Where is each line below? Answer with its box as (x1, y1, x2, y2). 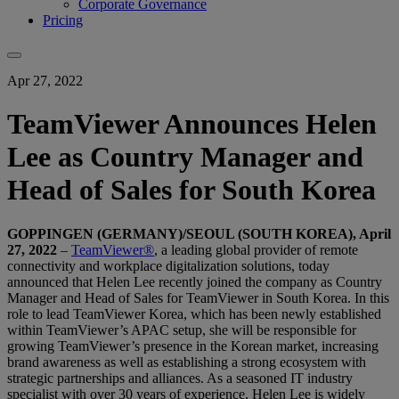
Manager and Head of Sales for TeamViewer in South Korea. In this (7, 289, 389, 305)
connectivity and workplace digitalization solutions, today (7, 257, 330, 273)
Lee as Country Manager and (7, 141, 363, 174)
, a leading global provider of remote (154, 241, 358, 257)
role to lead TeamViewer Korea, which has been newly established (7, 305, 381, 322)
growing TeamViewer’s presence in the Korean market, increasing (7, 338, 379, 354)
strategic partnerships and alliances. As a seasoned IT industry (7, 370, 353, 386)
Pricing (43, 12, 83, 28)
